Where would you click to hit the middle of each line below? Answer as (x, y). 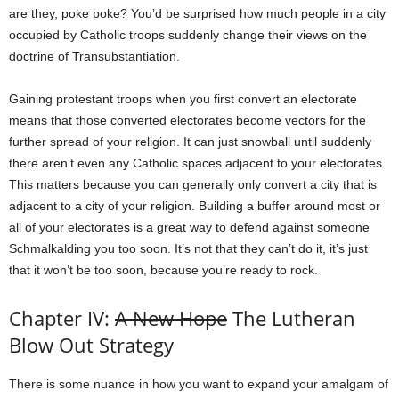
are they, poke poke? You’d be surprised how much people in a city (197, 13)
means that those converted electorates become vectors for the (187, 120)
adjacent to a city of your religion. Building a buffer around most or (195, 205)
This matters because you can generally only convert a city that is (193, 184)
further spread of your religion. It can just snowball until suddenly (190, 141)
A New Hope (171, 318)
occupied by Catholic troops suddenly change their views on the (188, 34)
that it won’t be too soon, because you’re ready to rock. (163, 269)
